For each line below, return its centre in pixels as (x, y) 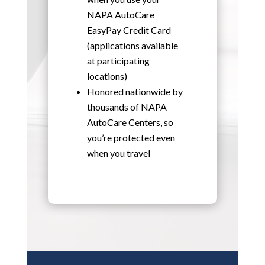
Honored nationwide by (135, 91)
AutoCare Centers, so (130, 122)
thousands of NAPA (127, 106)
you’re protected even (131, 137)
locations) (107, 76)
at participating (118, 60)
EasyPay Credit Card (129, 30)
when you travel (118, 153)
